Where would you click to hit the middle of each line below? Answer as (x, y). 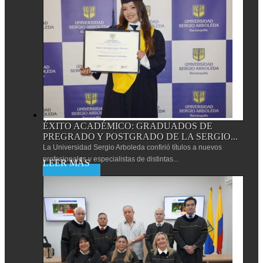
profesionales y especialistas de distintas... (111, 159)
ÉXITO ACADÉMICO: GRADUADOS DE (128, 126)
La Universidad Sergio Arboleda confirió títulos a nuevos (132, 147)
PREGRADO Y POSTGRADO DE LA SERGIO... (140, 136)
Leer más (72, 170)
